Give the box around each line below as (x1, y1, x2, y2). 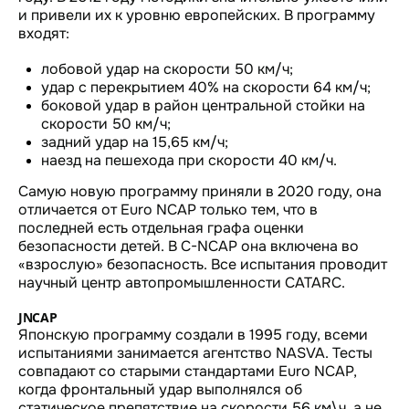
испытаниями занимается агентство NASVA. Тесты (18, 342, 372, 362)
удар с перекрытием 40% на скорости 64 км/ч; (41, 77, 371, 97)
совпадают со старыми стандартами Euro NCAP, (18, 361, 357, 381)
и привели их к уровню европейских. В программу (18, 5, 375, 25)
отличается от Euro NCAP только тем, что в (18, 199, 318, 219)
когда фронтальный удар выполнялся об (18, 379, 302, 399)
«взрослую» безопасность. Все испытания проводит (18, 254, 387, 274)
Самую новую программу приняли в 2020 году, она (18, 181, 382, 201)
